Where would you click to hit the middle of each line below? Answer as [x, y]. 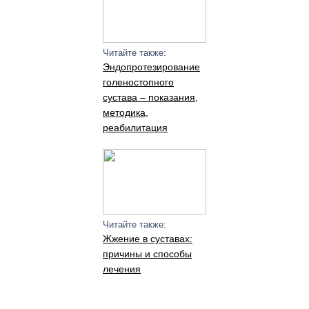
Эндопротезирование [151, 67]
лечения [121, 269]
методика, [125, 112]
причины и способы [147, 254]
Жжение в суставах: [147, 239]
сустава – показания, [150, 97]
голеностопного [138, 82]
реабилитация [135, 128]
